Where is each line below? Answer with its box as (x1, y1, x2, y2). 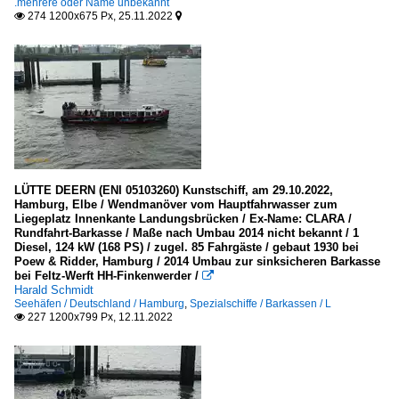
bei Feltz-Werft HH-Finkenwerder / (14, 269, 202, 282)
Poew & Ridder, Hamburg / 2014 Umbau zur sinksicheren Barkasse (14, 255, 380, 268)
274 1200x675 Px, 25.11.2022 (25, 10, 175, 22)
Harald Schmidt (14, 283, 94, 297)
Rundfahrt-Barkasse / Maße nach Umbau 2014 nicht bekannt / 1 (14, 226, 359, 240)
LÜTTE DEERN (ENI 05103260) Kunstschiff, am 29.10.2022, (14, 183, 333, 197)
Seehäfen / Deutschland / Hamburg (14, 297, 184, 310)
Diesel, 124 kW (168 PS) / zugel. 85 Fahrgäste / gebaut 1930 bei (14, 240, 359, 254)
